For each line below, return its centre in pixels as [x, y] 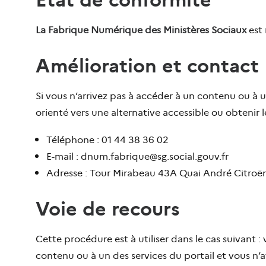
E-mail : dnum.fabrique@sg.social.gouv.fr [137, 156]
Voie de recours [108, 208]
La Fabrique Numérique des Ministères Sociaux [141, 29]
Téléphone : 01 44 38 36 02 [107, 139]
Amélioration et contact [147, 64]
